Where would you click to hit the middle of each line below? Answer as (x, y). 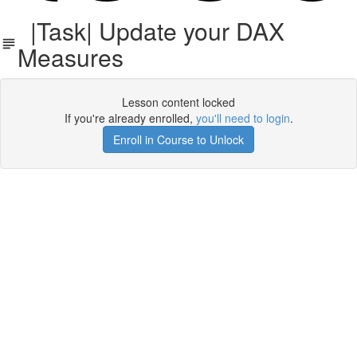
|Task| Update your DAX (151, 31)
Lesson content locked (178, 102)
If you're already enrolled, (130, 118)
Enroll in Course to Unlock (178, 139)
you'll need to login (243, 118)
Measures (70, 57)
